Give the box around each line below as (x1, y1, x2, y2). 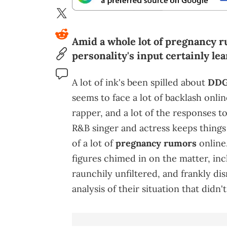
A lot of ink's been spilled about (72, 76, 208, 88)
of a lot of (72, 137, 116, 149)
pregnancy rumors (116, 137, 197, 149)
